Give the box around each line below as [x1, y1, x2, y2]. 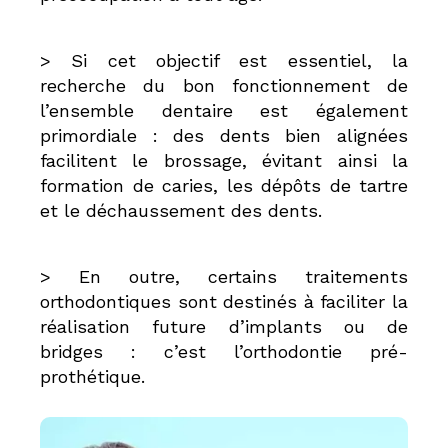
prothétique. [40, 366, 145, 387]
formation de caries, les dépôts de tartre [40, 175, 408, 196]
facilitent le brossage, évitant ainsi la [40, 150, 408, 171]
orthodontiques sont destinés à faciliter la [40, 291, 408, 312]
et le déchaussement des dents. [40, 200, 322, 221]
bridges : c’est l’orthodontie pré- [40, 341, 408, 362]
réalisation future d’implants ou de [40, 316, 408, 337]
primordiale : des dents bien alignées [40, 125, 408, 146]
